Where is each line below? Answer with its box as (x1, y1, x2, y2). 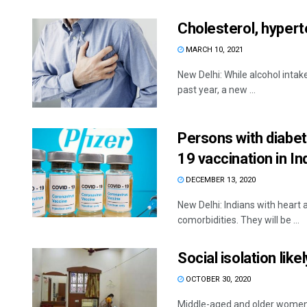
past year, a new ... (177, 84, 256, 95)
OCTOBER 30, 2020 (184, 274, 251, 284)
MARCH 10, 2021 (184, 45, 243, 54)
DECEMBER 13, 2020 (184, 175, 256, 184)
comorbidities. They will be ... (177, 214, 299, 225)
